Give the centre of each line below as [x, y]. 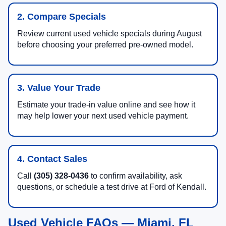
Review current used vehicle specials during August [109, 34]
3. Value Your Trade [59, 88]
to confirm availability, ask [135, 176]
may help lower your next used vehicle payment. [103, 116]
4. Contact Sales [52, 159]
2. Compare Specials [62, 17]
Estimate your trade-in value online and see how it [106, 105]
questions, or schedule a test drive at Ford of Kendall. [112, 187]
